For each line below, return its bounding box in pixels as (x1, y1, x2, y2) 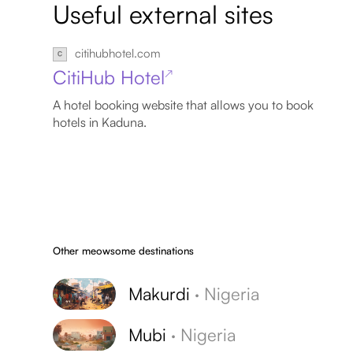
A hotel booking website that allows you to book (53, 96, 314, 113)
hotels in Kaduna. (53, 113, 147, 130)
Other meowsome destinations (53, 243, 195, 257)
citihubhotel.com (75, 45, 162, 61)
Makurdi (128, 282, 191, 304)
